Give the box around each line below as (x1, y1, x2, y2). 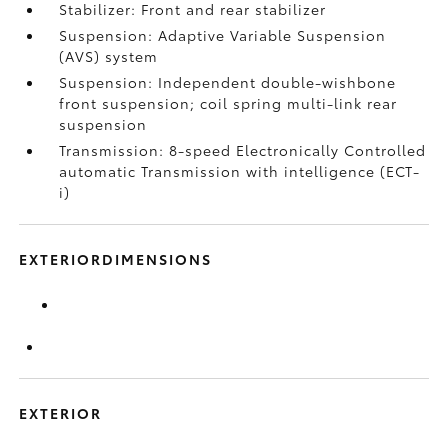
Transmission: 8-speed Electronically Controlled (59, 140, 427, 160)
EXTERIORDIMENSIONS (19, 249, 213, 269)
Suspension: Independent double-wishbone (59, 72, 397, 92)
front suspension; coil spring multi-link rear (59, 93, 398, 113)
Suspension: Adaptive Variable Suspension (59, 25, 387, 45)
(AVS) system (59, 46, 159, 66)
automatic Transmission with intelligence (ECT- (59, 161, 421, 181)
